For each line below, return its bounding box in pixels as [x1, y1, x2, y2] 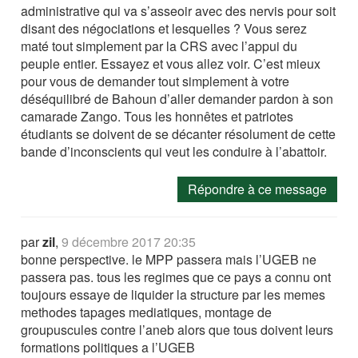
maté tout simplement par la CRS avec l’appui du [21, 36, 298, 55]
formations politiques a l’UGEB [21, 337, 196, 356]
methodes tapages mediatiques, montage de [21, 302, 272, 321]
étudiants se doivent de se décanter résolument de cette [21, 124, 336, 143]
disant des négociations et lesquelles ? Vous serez [21, 18, 308, 38]
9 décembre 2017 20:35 [62, 232, 197, 251]
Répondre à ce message [187, 179, 327, 198]
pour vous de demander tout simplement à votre [21, 71, 290, 90]
